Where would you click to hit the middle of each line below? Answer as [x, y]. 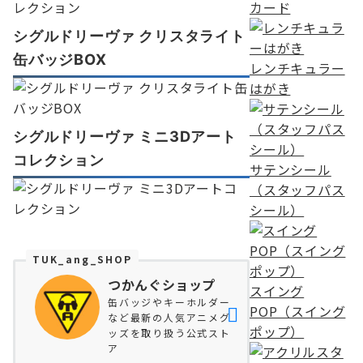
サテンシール [290, 169]
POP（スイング [298, 311]
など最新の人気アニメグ [169, 317]
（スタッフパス [297, 190]
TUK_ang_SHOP [82, 259]
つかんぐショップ [162, 284]
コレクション [59, 160]
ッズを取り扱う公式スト [169, 333]
